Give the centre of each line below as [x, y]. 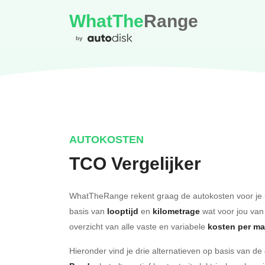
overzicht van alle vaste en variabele [138, 226]
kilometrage [176, 211]
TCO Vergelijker [135, 164]
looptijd [123, 211]
